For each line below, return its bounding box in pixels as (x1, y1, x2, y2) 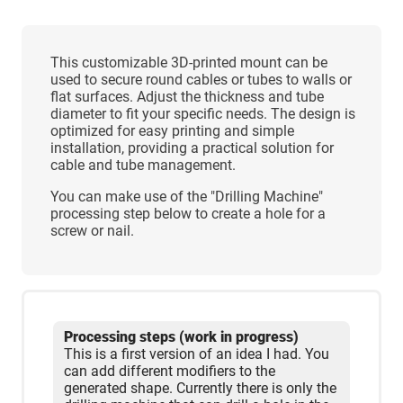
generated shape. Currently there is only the (64, 379, 336, 397)
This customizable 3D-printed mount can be (50, 53, 327, 71)
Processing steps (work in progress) (64, 327, 299, 345)
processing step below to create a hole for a (50, 204, 326, 222)
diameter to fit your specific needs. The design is (50, 104, 355, 122)
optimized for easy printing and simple (50, 121, 294, 139)
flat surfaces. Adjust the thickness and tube (50, 87, 324, 105)
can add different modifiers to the (64, 362, 275, 380)
